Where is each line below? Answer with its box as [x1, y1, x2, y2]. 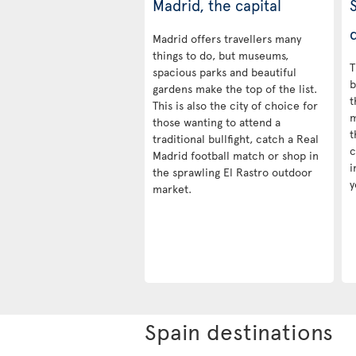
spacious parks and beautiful [153, 64, 296, 79]
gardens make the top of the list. [153, 80, 317, 96]
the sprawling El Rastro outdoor [153, 164, 312, 180]
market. [153, 180, 192, 196]
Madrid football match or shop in [153, 147, 319, 163]
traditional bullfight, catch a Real [153, 130, 319, 146]
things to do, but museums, [153, 47, 288, 63]
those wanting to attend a [153, 114, 281, 130]
